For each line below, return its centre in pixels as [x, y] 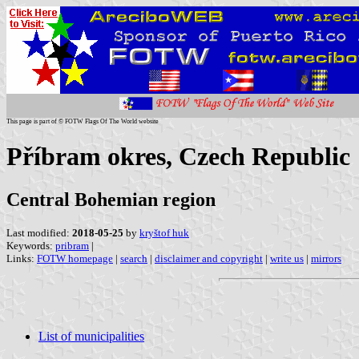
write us [287, 258]
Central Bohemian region [111, 199]
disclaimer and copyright [209, 258]
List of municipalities [91, 336]
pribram [72, 245]
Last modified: [39, 232]
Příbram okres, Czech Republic [178, 157]
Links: [22, 258]
